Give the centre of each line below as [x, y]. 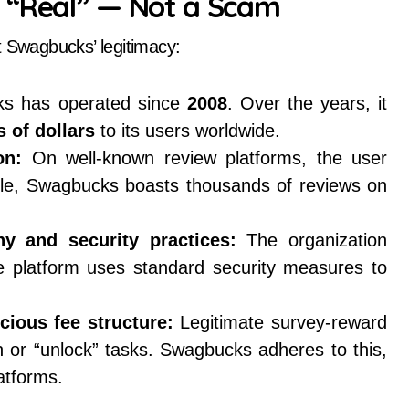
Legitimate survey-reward [280, 322]
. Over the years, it [307, 103]
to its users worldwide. [188, 131]
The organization [312, 240]
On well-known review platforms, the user [204, 158]
